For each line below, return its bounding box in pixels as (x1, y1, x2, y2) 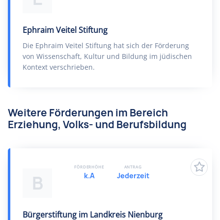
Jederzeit (116, 171, 149, 180)
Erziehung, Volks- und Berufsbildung (8, 118, 187, 131)
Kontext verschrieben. (23, 62, 95, 72)
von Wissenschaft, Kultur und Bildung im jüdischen (23, 52, 192, 61)
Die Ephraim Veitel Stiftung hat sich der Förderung (23, 41, 189, 50)
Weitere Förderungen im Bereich (8, 106, 168, 119)
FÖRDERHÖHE (74, 164, 104, 169)
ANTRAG (124, 164, 142, 169)
